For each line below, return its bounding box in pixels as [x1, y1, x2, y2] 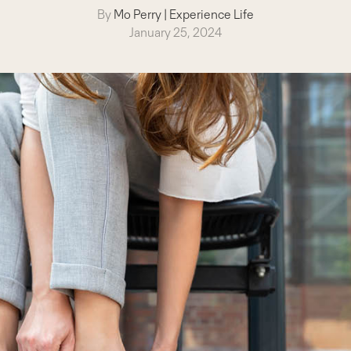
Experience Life [168, 7, 254, 22]
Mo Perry [113, 7, 161, 22]
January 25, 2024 [128, 25, 222, 40]
